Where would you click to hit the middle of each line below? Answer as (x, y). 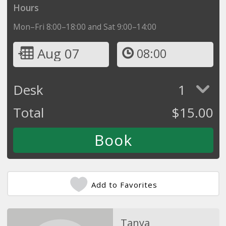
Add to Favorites (124, 184)
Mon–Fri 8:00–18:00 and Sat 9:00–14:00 (84, 26)
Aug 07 (58, 53)
